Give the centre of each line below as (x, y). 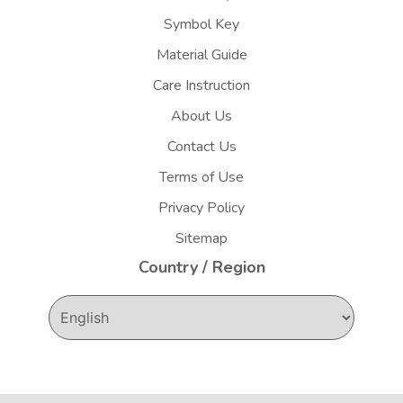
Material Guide (201, 55)
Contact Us (201, 147)
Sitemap (201, 239)
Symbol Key (201, 25)
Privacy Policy (201, 208)
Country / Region (201, 268)
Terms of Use (201, 178)
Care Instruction (201, 86)
